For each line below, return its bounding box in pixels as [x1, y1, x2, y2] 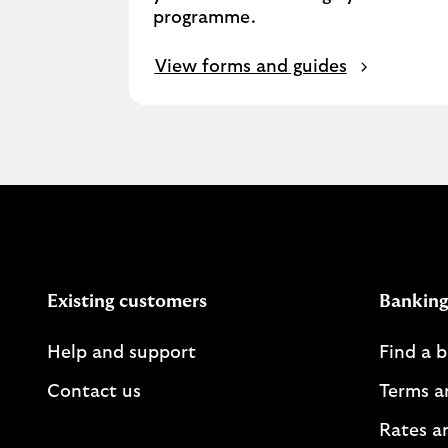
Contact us [47, 383, 141, 401]
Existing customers [47, 293, 207, 311]
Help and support [47, 344, 196, 362]
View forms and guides [154, 58, 347, 76]
